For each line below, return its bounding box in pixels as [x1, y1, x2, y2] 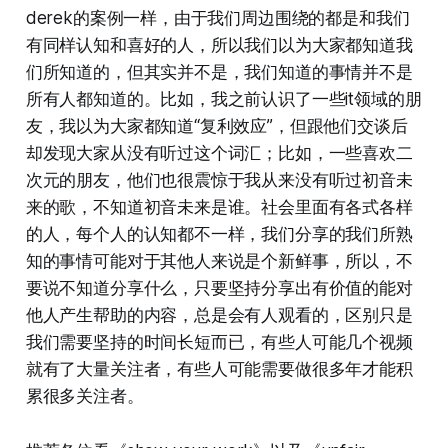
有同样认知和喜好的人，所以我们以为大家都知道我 [25, 34, 413, 55]
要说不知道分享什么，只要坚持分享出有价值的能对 [25, 277, 413, 298]
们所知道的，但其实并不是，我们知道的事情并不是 [25, 61, 413, 82]
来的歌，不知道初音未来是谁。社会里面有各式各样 [25, 196, 413, 217]
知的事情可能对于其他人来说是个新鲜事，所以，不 [25, 250, 413, 271]
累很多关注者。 [25, 385, 144, 406]
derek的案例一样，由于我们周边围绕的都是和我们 [25, 7, 410, 28]
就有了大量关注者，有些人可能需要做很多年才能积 [25, 358, 413, 379]
